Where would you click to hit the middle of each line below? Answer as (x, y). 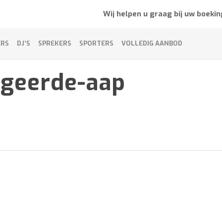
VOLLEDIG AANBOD (152, 43)
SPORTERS (96, 43)
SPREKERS (55, 43)
